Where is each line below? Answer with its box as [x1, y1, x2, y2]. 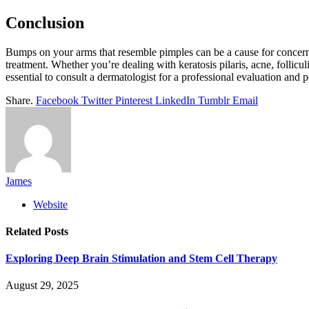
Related [6, 225, 44, 237]
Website [33, 198, 68, 210]
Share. [6, 94, 33, 106]
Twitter [81, 94, 112, 106]
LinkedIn [155, 94, 195, 106]
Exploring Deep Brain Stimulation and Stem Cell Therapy [6, 252, 277, 265]
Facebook [36, 94, 79, 106]
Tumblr [198, 94, 230, 106]
